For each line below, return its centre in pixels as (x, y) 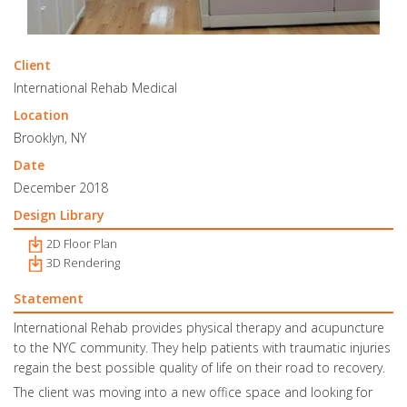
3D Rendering (83, 262)
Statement (49, 298)
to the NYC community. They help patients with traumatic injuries (202, 347)
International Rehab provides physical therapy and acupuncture (199, 327)
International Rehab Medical (95, 87)
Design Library (59, 214)
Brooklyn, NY (50, 137)
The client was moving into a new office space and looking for (193, 392)
